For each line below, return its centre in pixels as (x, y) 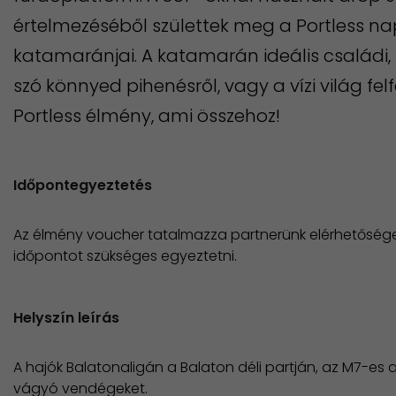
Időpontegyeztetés (83, 185)
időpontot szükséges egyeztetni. (127, 256)
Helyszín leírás (66, 318)
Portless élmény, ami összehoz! (147, 116)
